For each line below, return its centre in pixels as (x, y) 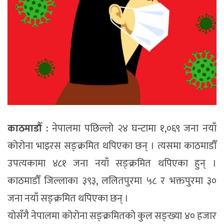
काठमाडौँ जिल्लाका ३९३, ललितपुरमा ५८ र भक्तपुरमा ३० (112, 181)
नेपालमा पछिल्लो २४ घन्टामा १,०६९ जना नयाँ (132, 129)
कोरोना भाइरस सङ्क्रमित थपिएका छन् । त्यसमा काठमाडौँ (112, 146)
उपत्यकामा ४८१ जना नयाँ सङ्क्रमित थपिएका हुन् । (112, 164)
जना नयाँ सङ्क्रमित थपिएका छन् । (68, 199)
